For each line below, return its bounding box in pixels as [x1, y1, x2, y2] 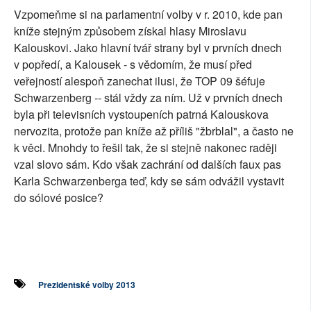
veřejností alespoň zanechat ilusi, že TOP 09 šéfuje [14, 73, 265, 90]
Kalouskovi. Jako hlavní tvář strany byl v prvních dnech [14, 40, 282, 56]
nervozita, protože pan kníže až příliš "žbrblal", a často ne [14, 123, 294, 140]
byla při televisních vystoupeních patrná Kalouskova [14, 106, 269, 123]
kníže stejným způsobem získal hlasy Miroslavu [14, 23, 246, 40]
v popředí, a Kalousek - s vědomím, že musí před [14, 56, 252, 73]
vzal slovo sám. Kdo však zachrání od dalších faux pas [14, 156, 281, 173]
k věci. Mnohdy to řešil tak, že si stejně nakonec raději [14, 140, 277, 156]
